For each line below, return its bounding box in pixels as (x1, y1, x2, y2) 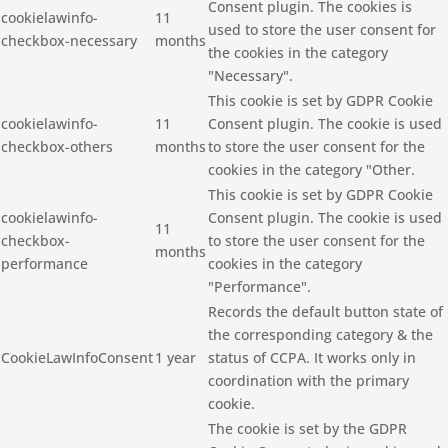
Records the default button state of (208, 302, 443, 322)
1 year (155, 348, 196, 368)
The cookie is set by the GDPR (208, 419, 407, 439)
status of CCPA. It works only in (208, 348, 416, 368)
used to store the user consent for (208, 20, 436, 40)
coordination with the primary (208, 371, 409, 391)
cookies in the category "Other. (208, 160, 415, 180)
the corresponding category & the (208, 325, 433, 345)
